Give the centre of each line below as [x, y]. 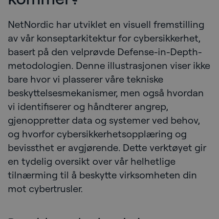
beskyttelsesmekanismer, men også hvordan [106, 92]
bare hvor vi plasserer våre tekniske [86, 79]
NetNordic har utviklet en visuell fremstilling [106, 24]
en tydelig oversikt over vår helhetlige [92, 161]
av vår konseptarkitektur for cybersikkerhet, [104, 38]
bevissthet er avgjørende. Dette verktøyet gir [107, 147]
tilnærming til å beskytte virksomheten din [102, 175]
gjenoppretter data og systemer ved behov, [104, 120]
